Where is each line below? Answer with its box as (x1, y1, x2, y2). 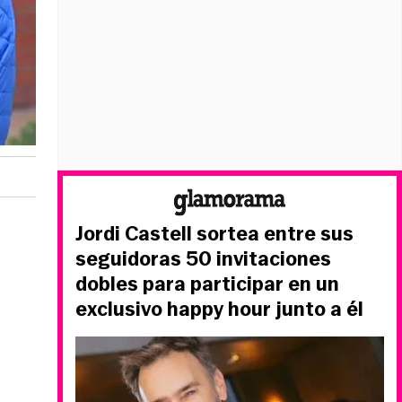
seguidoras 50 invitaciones (75, 245, 331, 273)
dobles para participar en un (75, 270, 339, 298)
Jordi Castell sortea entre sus (75, 220, 354, 248)
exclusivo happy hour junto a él (75, 295, 363, 323)
